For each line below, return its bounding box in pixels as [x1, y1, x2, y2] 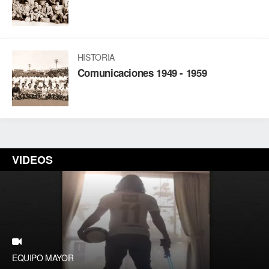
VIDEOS [12, 152, 53, 168]
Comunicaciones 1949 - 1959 [77, 65, 207, 80]
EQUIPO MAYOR [12, 252, 74, 264]
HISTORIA [77, 50, 115, 63]
